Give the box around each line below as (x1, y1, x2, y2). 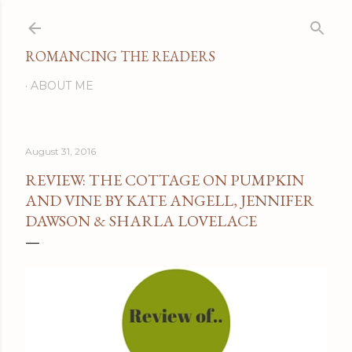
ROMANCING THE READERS (25, 47, 215, 65)
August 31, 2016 (25, 145, 96, 157)
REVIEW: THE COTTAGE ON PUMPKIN (25, 170, 304, 190)
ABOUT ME (31, 79, 93, 93)
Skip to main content (112, 9, 240, 30)
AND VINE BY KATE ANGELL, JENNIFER (25, 190, 314, 211)
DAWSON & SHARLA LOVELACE (25, 211, 257, 231)
